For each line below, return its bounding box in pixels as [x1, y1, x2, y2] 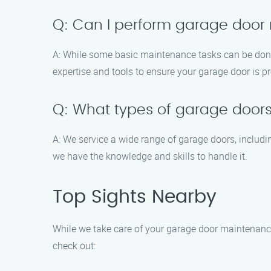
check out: [53, 239, 96, 252]
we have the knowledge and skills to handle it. [53, 149, 247, 163]
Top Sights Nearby [53, 188, 217, 206]
